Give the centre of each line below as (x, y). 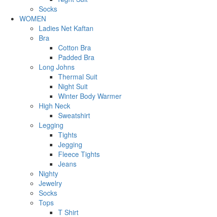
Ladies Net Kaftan (66, 28)
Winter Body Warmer (90, 96)
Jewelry (50, 183)
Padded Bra (76, 57)
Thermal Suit (78, 76)
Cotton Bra (75, 47)
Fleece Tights (79, 154)
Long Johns (57, 67)
